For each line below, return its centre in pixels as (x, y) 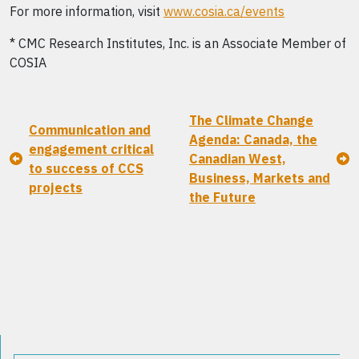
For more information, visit (87, 11)
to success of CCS (86, 168)
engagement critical (91, 149)
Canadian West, (238, 159)
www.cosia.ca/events (224, 11)
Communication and (90, 130)
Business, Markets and (260, 178)
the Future (222, 197)
